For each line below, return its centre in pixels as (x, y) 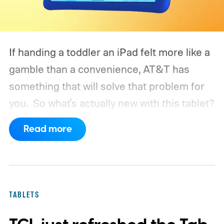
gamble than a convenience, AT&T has (99, 69)
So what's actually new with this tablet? (123, 103)
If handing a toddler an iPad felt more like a (109, 52)
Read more (47, 129)
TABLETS (24, 195)
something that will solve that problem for (106, 86)
